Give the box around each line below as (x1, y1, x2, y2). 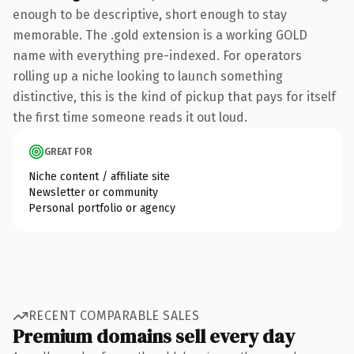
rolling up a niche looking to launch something (13, 68, 283, 84)
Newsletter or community (28, 185, 158, 199)
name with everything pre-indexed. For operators (13, 47, 302, 63)
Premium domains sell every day (13, 322, 295, 349)
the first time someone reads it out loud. (13, 109, 247, 125)
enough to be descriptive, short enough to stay (13, 6, 287, 22)
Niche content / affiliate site (28, 169, 170, 183)
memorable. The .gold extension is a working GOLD (13, 27, 307, 43)
